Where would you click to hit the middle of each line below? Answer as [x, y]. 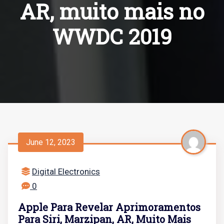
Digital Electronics [66, 171]
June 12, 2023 [51, 142]
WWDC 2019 [112, 36]
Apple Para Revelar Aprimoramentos [109, 207]
